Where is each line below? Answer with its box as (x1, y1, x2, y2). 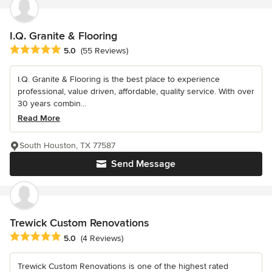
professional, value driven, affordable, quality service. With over (18, 86, 254, 97)
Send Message (111, 158, 175, 171)
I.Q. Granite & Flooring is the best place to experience (18, 74, 220, 85)
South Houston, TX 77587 (19, 140, 115, 151)
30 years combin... (18, 98, 86, 109)
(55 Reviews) (81, 46, 128, 56)
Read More (18, 113, 60, 124)
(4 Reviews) (81, 233, 123, 243)
